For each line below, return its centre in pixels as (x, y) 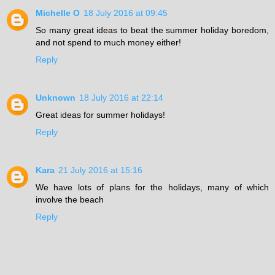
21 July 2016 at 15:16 (100, 170)
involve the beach (70, 199)
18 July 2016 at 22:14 (121, 97)
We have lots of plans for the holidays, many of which (152, 187)
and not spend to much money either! (108, 42)
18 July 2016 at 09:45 (126, 13)
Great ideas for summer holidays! (100, 114)
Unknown (56, 97)
